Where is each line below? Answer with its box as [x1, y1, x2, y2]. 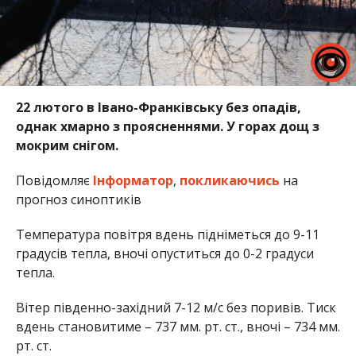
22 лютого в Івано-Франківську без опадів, [15, 99, 301, 117]
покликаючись [179, 172, 280, 190]
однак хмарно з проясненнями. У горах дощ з [15, 118, 319, 136]
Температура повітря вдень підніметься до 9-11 [15, 226, 319, 244]
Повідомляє [15, 172, 93, 190]
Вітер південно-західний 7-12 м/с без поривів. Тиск [15, 299, 336, 317]
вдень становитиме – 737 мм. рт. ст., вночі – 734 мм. [15, 318, 340, 336]
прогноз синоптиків [15, 191, 141, 209]
